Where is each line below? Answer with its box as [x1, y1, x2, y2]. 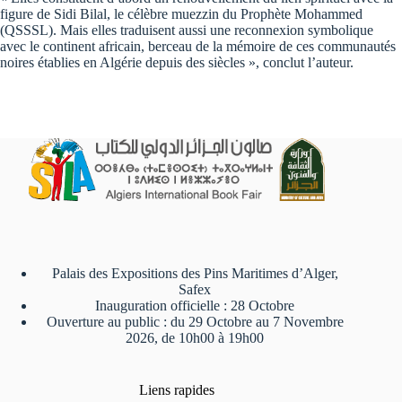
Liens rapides [139, 381, 215, 398]
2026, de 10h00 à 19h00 [126, 329, 265, 345]
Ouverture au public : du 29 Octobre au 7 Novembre [46, 313, 344, 329]
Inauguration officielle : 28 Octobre [95, 297, 295, 313]
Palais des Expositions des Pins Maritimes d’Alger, [51, 265, 338, 281]
